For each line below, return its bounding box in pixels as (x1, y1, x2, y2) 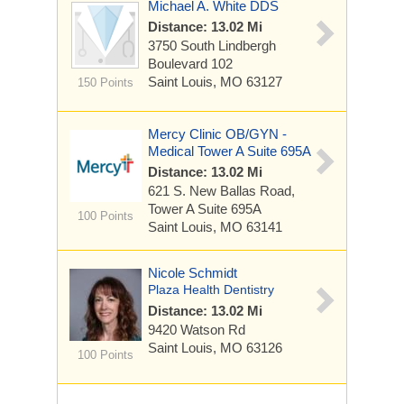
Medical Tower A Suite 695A (148, 143, 311, 159)
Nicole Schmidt (148, 265, 237, 280)
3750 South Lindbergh (148, 38, 276, 53)
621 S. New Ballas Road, (148, 183, 295, 198)
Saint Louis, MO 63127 (148, 74, 282, 89)
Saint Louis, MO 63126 (148, 340, 282, 355)
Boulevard (148, 56, 211, 71)
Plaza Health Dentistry (148, 282, 274, 297)
